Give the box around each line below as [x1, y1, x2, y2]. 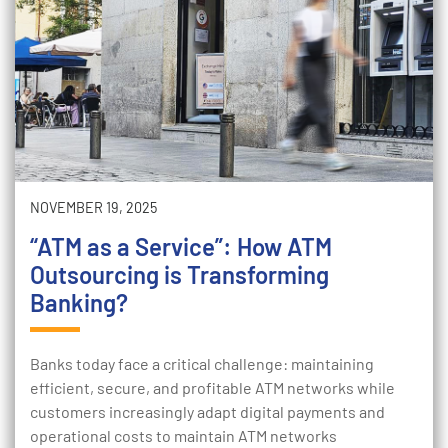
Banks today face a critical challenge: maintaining [30, 354, 374, 373]
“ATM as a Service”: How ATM [30, 232, 332, 261]
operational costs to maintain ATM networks [30, 426, 337, 445]
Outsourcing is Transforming [30, 260, 329, 289]
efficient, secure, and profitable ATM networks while [30, 378, 395, 397]
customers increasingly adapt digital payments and [30, 402, 385, 421]
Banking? [30, 288, 128, 317]
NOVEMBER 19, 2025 [30, 199, 157, 216]
